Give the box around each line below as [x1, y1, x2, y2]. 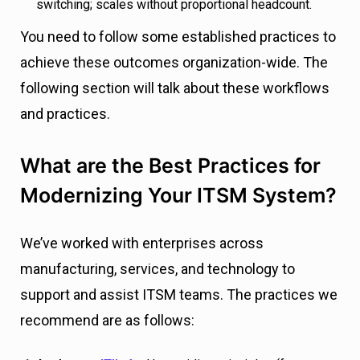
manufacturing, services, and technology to [20, 260, 295, 278]
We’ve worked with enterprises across [20, 235, 264, 252]
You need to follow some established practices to [20, 28, 336, 46]
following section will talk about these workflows [20, 80, 329, 97]
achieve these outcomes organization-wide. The [20, 54, 328, 72]
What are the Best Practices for [20, 153, 321, 178]
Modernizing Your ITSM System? [20, 183, 337, 208]
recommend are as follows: [20, 312, 194, 329]
